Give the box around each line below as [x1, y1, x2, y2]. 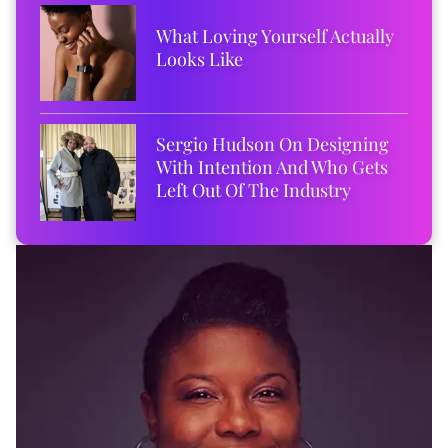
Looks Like [156, 46, 244, 71]
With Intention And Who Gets [156, 154, 389, 179]
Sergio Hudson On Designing [156, 131, 390, 156]
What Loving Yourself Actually [156, 23, 395, 48]
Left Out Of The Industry [156, 177, 352, 202]
